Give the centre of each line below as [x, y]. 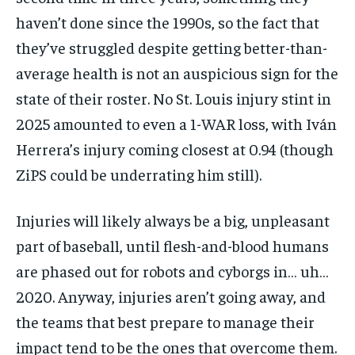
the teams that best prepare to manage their [165, 321]
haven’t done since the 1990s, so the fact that [168, 21]
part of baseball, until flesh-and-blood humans [172, 245]
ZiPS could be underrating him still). [139, 174]
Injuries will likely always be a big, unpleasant [173, 219]
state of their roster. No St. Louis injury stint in [174, 97]
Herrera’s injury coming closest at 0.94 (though [175, 148]
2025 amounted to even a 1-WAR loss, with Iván [176, 123]
